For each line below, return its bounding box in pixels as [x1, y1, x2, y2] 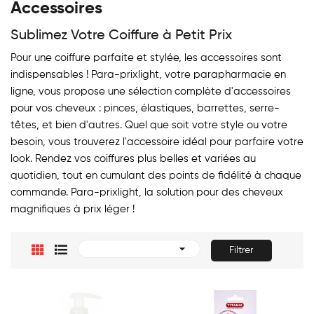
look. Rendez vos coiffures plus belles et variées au [11, 153, 256, 164]
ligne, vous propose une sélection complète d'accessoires [11, 86, 291, 97]
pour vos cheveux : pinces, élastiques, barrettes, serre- [11, 103, 280, 114]
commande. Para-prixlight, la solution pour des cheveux [11, 187, 283, 198]
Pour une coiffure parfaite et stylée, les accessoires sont [11, 53, 282, 63]
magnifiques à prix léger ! [11, 204, 135, 214]
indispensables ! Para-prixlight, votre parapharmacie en [11, 69, 286, 80]
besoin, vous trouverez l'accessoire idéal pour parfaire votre [11, 137, 303, 147]
